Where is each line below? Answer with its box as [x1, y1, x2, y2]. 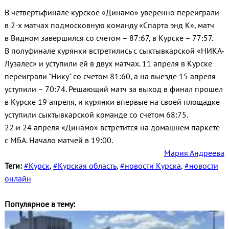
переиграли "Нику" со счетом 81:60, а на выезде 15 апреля [4, 71, 216, 81]
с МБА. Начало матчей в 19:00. [4, 134, 113, 145]
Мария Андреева [164, 147, 225, 158]
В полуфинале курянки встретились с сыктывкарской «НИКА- [4, 45, 224, 56]
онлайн [4, 173, 31, 184]
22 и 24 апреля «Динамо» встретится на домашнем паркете [4, 122, 220, 132]
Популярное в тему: [4, 198, 75, 209]
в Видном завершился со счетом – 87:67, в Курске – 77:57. [4, 32, 213, 43]
